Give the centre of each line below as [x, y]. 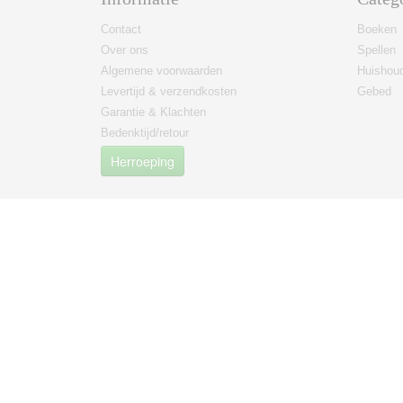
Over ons [125, 50]
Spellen [376, 50]
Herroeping [143, 161]
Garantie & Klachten [153, 112]
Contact [121, 29]
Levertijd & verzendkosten [169, 91]
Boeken [377, 29]
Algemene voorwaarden [161, 71]
